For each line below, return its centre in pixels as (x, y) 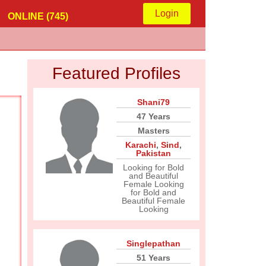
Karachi (141, 145)
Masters (153, 131)
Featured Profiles (116, 73)
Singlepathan (153, 243)
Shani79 (153, 102)
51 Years (153, 258)
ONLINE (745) (38, 16)
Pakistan (153, 153)
